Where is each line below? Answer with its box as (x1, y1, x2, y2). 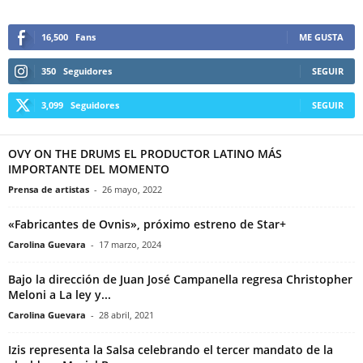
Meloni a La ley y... (8, 286, 111, 302)
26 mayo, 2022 (102, 182, 162, 195)
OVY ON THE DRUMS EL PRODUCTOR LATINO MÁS (8, 145, 282, 161)
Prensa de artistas (8, 182, 89, 195)
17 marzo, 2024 (99, 237, 161, 250)
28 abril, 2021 (99, 308, 154, 321)
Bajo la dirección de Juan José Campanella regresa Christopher (8, 271, 352, 287)
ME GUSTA (299, 30, 344, 43)
